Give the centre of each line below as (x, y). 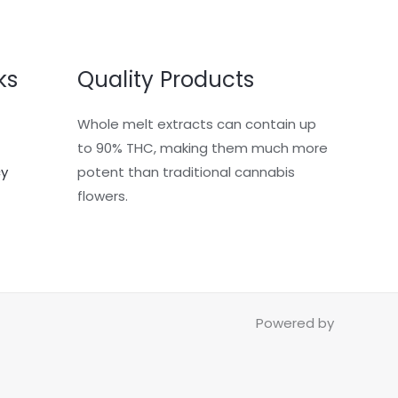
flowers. (103, 195)
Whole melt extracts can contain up (197, 123)
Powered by (295, 322)
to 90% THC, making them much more (203, 147)
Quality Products (166, 80)
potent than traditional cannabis (187, 171)
